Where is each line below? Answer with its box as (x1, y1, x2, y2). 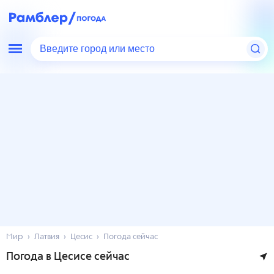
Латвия (34, 233, 59, 241)
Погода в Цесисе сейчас (6, 251, 130, 262)
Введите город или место (40, 42, 159, 56)
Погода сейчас (103, 233, 158, 241)
